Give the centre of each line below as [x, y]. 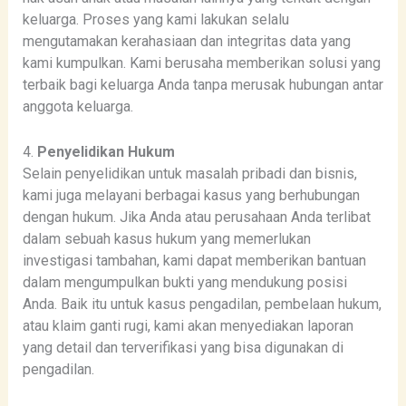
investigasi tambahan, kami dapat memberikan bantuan [194, 260]
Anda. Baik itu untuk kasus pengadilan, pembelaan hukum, [202, 304]
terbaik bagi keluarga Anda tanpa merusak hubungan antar [203, 85]
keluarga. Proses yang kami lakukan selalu [155, 20]
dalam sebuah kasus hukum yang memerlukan [166, 238]
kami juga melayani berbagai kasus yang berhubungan [191, 195]
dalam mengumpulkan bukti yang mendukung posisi [184, 282]
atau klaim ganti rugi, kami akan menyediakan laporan [188, 325]
